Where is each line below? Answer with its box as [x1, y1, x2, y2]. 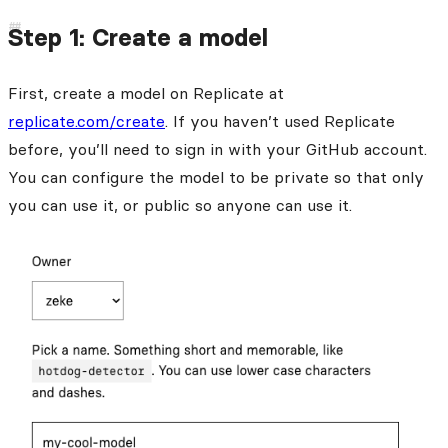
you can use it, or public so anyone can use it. [8, 195, 352, 216]
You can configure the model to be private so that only [8, 167, 424, 188]
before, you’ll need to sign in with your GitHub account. [8, 139, 427, 160]
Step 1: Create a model [8, 23, 268, 53]
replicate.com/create [8, 111, 165, 132]
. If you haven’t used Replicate [165, 111, 395, 132]
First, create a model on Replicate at [8, 83, 284, 104]
